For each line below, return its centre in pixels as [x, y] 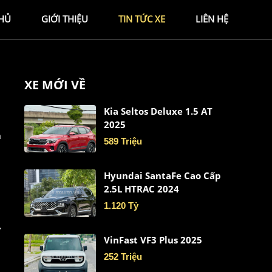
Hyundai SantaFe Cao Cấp [163, 176]
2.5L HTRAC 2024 [142, 189]
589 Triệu [123, 141]
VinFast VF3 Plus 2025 [153, 240]
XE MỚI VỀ [55, 85]
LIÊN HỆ [212, 19]
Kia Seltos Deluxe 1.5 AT [158, 112]
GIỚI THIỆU [65, 19]
